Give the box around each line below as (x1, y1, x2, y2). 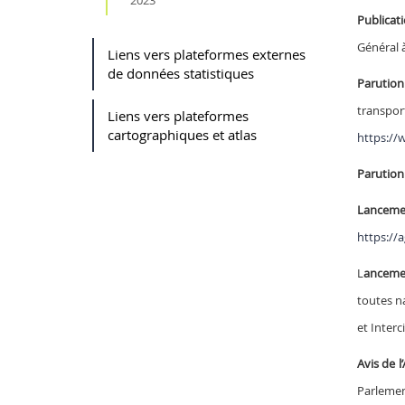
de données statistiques (108, 63, 254, 82)
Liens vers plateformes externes (108, 44, 306, 63)
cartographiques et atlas (108, 125, 257, 144)
